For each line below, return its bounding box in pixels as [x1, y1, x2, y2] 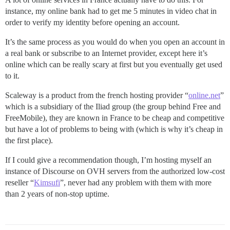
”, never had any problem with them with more [60, 178, 212, 187]
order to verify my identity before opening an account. [5, 18, 180, 27]
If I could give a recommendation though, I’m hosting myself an [5, 156, 212, 165]
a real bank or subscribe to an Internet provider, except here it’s [5, 49, 207, 58]
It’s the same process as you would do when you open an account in [5, 37, 225, 47]
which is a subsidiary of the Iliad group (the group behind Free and [5, 102, 221, 111]
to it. [5, 71, 20, 81]
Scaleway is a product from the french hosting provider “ [5, 91, 188, 100]
